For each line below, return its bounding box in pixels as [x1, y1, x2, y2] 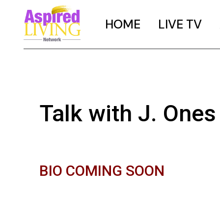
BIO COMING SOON [39, 162, 165, 179]
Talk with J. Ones [39, 100, 216, 127]
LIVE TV [158, 16, 202, 32]
